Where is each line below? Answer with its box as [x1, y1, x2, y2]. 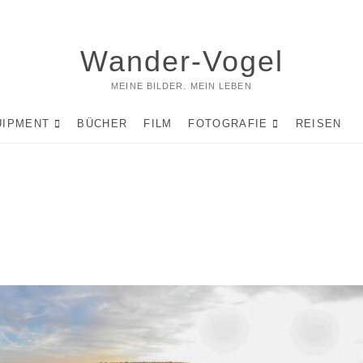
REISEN [295, 117, 342, 130]
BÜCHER [77, 117, 128, 130]
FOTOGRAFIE [188, 117, 268, 130]
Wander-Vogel [79, 45, 284, 78]
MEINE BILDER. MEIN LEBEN [111, 81, 252, 91]
